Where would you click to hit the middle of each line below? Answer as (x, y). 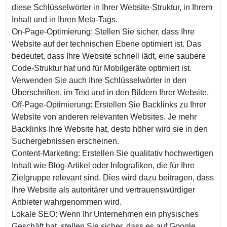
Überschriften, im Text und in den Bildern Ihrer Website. (110, 92)
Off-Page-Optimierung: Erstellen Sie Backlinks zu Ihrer (109, 105)
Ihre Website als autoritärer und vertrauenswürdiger (103, 190)
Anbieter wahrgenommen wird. (67, 202)
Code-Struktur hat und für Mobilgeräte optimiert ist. (102, 68)
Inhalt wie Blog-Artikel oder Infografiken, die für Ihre (103, 165)
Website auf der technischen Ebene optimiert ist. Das (106, 44)
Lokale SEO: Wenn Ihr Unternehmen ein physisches (105, 214)
